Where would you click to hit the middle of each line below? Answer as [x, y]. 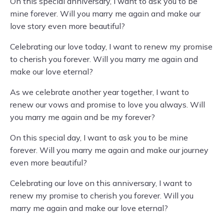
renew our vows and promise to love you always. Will [107, 104]
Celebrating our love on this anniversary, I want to [101, 183]
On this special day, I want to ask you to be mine [99, 137]
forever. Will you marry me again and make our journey [109, 150]
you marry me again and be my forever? [82, 117]
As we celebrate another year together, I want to [99, 92]
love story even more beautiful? [67, 26]
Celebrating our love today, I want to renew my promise [111, 46]
